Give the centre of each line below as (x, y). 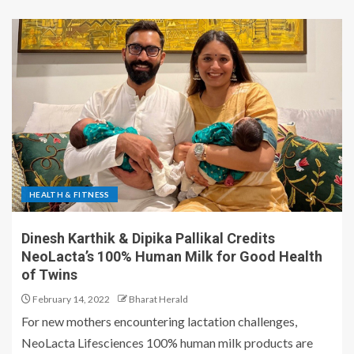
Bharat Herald (158, 299)
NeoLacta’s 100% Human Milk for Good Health (172, 257)
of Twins (49, 275)
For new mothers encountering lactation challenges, (159, 322)
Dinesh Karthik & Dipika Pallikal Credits (148, 239)
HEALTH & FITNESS (70, 195)
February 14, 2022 (70, 299)
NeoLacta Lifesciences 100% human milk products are (167, 343)
